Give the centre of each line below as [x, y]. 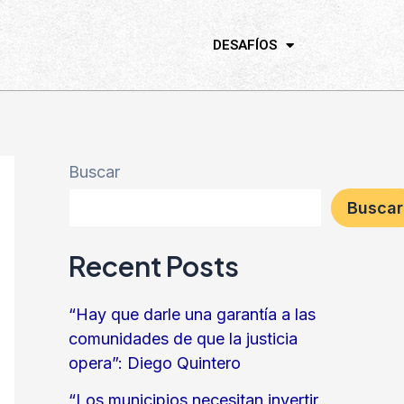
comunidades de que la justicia [183, 339]
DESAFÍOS [245, 45]
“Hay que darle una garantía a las [192, 315]
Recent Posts [154, 265]
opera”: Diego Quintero [155, 363]
